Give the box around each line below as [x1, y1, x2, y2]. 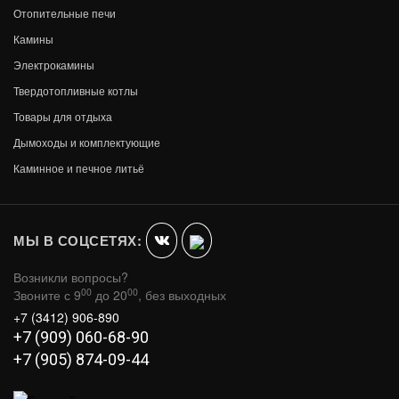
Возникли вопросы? [13, 268, 128, 287]
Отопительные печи [13, 5, 116, 21]
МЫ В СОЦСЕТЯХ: [13, 231, 146, 251]
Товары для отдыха [13, 109, 112, 125]
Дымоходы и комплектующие [13, 134, 160, 151]
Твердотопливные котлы [13, 83, 138, 99]
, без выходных [138, 286, 226, 305]
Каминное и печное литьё [13, 160, 144, 176]
